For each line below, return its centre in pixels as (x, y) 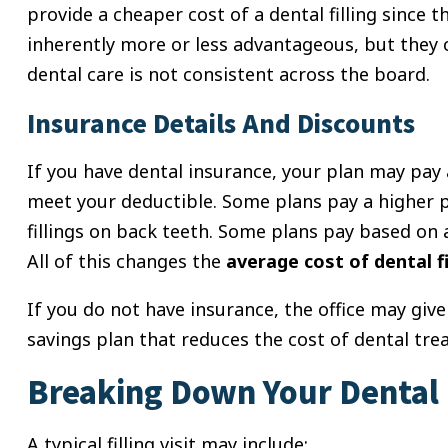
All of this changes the (126, 261)
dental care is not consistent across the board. (228, 74)
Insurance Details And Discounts (221, 123)
